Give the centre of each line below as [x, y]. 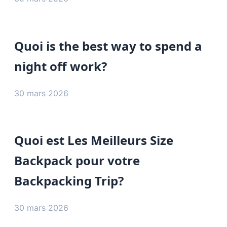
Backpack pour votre [77, 161]
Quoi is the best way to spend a [108, 46]
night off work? [61, 66]
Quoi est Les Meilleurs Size [94, 140]
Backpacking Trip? [69, 181]
